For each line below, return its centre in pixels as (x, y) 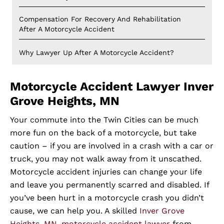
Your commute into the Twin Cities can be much (104, 120)
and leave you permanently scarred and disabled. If (109, 185)
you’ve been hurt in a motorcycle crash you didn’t (107, 198)
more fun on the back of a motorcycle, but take (103, 133)
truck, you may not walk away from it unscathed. (106, 159)
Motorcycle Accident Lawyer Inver (112, 87)
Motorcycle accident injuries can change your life (106, 172)
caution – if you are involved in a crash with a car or (112, 146)
